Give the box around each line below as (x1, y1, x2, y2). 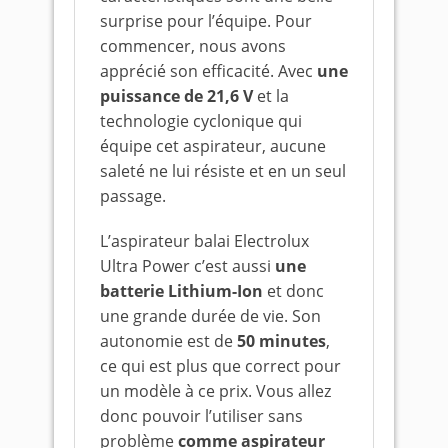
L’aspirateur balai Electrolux (100, 230, 309, 252)
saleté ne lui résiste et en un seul (100, 160, 346, 182)
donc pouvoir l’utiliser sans (100, 405, 303, 427)
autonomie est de (100, 330, 233, 352)
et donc (263, 280, 324, 302)
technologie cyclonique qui (100, 110, 302, 132)
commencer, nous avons (100, 35, 286, 57)
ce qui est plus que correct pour (100, 355, 341, 377)
